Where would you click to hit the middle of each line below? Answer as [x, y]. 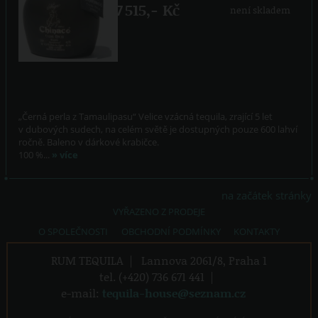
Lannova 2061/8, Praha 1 [204, 260]
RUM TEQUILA [88, 260]
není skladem [260, 10]
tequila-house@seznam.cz [174, 292]
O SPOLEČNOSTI [73, 231]
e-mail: [82, 292]
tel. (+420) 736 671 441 [152, 276]
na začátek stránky [267, 195]
